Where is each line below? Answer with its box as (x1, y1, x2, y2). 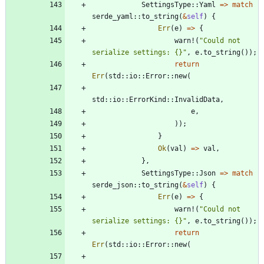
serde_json (92, 181, 133, 190)
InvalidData (174, 95, 220, 104)
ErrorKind (129, 95, 166, 104)
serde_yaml (92, 12, 133, 21)
